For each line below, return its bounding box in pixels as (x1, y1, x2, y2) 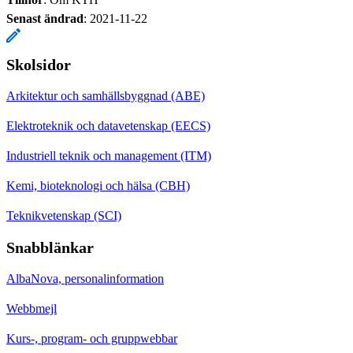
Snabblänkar (6, 238, 94, 256)
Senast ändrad (6, 11, 84, 25)
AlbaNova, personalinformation (6, 271, 164, 285)
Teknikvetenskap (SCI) (6, 208, 121, 222)
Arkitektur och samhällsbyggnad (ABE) (6, 88, 205, 102)
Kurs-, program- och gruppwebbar (6, 331, 177, 345)
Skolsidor (6, 55, 71, 73)
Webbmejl (6, 301, 57, 315)
